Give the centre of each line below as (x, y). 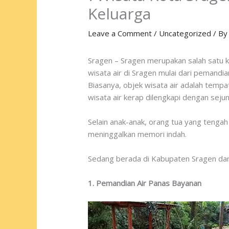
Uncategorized (185, 33)
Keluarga (120, 14)
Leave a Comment (120, 33)
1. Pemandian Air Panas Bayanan (145, 183)
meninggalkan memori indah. (138, 134)
